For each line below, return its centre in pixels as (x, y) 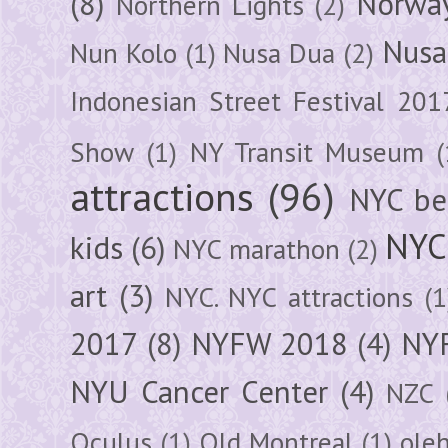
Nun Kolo (123, 52)
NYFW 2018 (269, 343)
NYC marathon (256, 248)
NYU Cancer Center (199, 391)
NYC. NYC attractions (289, 296)
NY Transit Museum (307, 151)
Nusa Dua (279, 52)
